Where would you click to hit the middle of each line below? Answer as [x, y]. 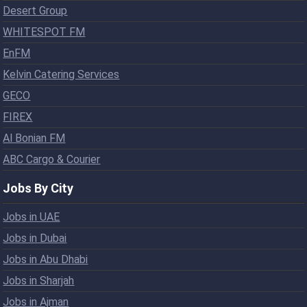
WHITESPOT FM [44, 32]
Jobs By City [38, 188]
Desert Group [35, 10]
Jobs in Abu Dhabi [46, 259]
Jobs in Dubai [35, 238]
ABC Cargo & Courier [52, 159]
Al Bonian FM [34, 138]
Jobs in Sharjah [39, 280]
